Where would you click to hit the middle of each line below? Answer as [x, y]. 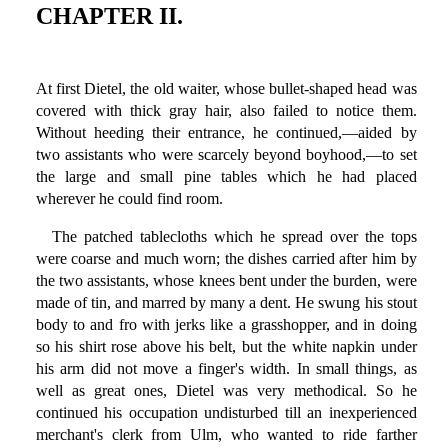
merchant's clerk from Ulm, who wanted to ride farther [226, 435]
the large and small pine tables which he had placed [226, 177]
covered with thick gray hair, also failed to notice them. [226, 111]
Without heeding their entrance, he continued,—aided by [226, 133]
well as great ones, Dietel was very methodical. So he [226, 391]
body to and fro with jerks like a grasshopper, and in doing [226, 325]
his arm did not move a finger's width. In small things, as [226, 369]
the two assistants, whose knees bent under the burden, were [226, 281]
